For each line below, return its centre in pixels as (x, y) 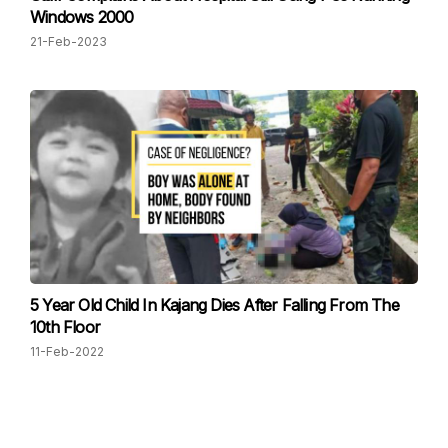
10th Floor (65, 327)
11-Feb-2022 (67, 351)
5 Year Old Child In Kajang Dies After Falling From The (214, 305)
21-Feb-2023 (68, 41)
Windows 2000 (82, 17)
